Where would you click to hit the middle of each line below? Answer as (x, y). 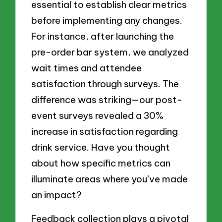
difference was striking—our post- (107, 100)
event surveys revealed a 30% (98, 116)
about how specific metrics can (101, 163)
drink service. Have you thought (101, 147)
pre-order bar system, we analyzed (110, 52)
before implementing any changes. (107, 21)
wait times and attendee (87, 68)
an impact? (57, 195)
